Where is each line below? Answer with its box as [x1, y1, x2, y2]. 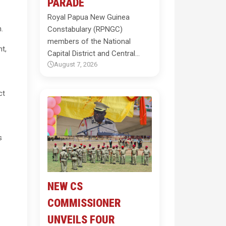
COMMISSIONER [47, 197, 121, 209]
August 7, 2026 [53, 61, 97, 68]
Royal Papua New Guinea [47, 13, 130, 22]
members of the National [47, 37, 131, 46]
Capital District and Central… [47, 49, 140, 58]
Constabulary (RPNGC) [47, 25, 123, 34]
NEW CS [47, 180, 83, 193]
